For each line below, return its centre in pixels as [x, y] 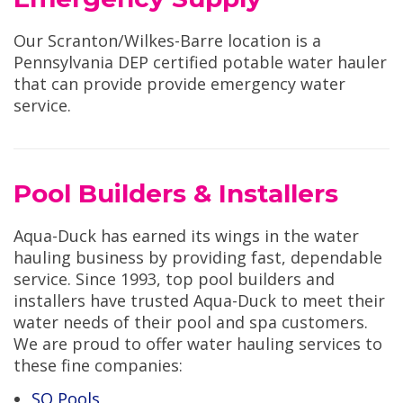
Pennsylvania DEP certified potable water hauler [200, 63]
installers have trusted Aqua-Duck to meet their [199, 301]
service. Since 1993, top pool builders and [174, 279]
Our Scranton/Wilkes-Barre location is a [167, 41]
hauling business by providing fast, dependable [198, 258]
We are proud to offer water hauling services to [198, 344]
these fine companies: [98, 366]
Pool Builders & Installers [176, 194]
